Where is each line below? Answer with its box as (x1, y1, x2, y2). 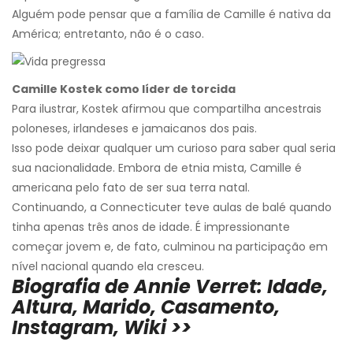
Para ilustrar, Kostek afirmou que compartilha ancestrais (12, 101, 321, 117)
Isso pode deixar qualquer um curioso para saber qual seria (12, 140, 336, 157)
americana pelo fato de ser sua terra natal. (12, 180, 250, 196)
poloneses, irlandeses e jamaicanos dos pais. (12, 121, 257, 137)
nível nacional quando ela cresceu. (12, 258, 204, 275)
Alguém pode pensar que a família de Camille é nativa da (12, 6, 331, 23)
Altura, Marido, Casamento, (12, 294, 280, 321)
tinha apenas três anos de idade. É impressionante (12, 219, 290, 236)
